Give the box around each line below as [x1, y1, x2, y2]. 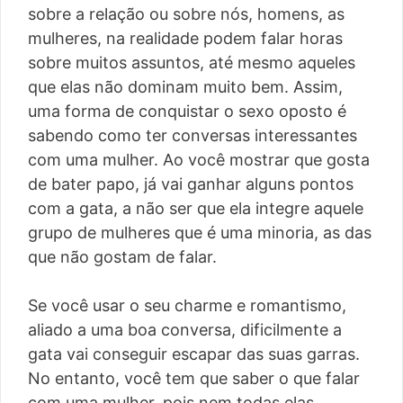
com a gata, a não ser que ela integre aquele [28, 199, 363, 219]
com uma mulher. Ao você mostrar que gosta [28, 150, 370, 170]
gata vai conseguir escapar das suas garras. [28, 345, 360, 364]
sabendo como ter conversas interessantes [28, 126, 357, 146]
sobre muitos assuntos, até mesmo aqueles [28, 53, 355, 73]
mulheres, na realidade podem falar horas [28, 29, 343, 49]
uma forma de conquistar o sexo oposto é [28, 102, 346, 121]
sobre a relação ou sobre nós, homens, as [28, 4, 345, 24]
